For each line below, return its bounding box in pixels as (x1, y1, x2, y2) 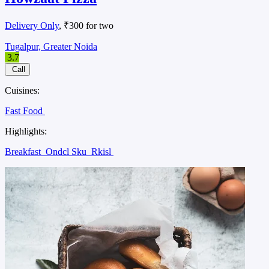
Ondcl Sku (46, 146, 89, 157)
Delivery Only (5, 20, 59, 31)
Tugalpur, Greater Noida (5, 41, 97, 52)
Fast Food (5, 105, 45, 116)
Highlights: (5, 125, 47, 136)
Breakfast (5, 146, 43, 157)
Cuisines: (5, 85, 40, 95)
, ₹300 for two (59, 20, 113, 31)
